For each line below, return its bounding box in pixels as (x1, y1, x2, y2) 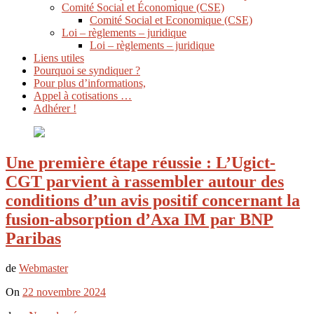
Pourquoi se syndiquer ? (34, 64, 140, 76)
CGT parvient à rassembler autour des (6, 172, 284, 191)
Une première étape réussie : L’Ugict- (6, 153, 275, 172)
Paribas (6, 229, 61, 248)
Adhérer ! (34, 102, 76, 114)
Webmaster (19, 262, 68, 275)
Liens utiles (34, 51, 84, 64)
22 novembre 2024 (22, 286, 106, 299)
